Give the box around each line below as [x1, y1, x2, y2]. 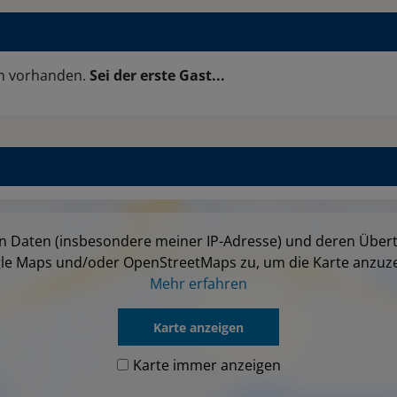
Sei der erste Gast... [90, 66, 225, 86]
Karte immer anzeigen [132, 355, 281, 376]
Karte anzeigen [153, 318, 244, 336]
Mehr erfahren [150, 274, 247, 294]
